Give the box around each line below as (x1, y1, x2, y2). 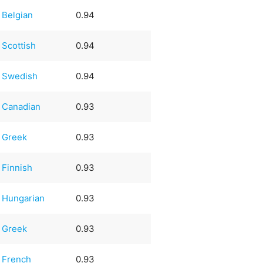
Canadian (2, 100, 41, 112)
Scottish (2, 39, 36, 51)
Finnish (2, 161, 33, 173)
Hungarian (2, 192, 45, 204)
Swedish (2, 70, 38, 82)
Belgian (2, 9, 33, 21)
